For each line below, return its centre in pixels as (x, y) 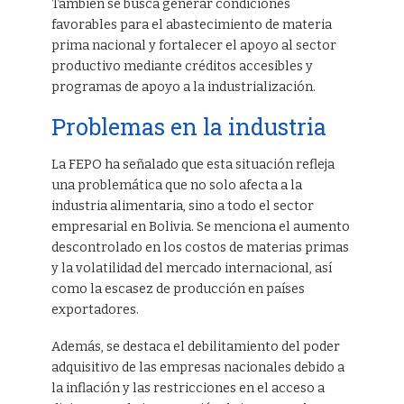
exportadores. (95, 309)
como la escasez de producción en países (178, 289)
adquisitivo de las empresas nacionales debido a (197, 367)
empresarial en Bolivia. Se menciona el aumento (200, 226)
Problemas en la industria (188, 126)
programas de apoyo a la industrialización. (183, 87)
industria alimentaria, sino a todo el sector (182, 206)
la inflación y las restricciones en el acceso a (188, 388)
